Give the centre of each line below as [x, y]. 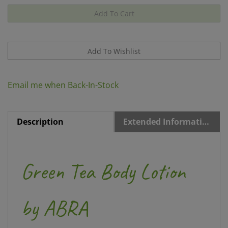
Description [40, 107]
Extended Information [206, 107]
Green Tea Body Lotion [103, 157]
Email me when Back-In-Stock [63, 71]
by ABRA [54, 194]
